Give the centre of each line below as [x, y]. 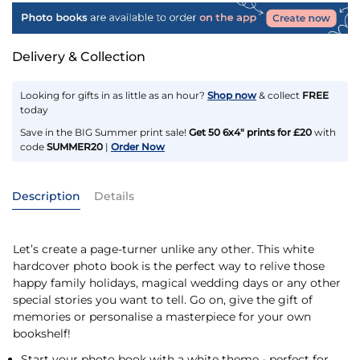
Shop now [232, 95]
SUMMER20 [75, 147]
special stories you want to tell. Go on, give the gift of [163, 300]
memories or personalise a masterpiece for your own [162, 317]
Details [114, 196]
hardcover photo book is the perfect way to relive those [169, 266]
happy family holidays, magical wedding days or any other [177, 283]
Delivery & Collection [79, 56]
